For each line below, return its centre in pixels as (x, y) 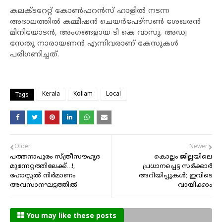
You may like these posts (72, 216)
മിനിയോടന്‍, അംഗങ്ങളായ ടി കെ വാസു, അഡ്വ (98, 33)
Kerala (51, 94)
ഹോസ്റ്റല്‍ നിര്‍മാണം (43, 176)
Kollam (83, 94)
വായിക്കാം (195, 185)
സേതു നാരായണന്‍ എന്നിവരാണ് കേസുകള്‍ (94, 44)
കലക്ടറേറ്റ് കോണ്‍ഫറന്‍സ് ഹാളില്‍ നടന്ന (90, 11)
